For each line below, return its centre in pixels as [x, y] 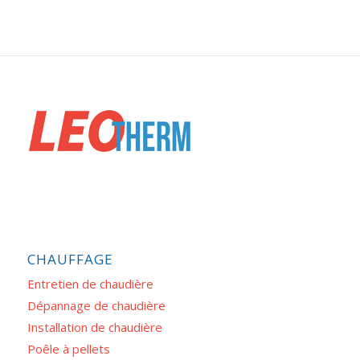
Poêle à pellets [68, 348]
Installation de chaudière [94, 327]
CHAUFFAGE [70, 259]
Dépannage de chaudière [96, 305]
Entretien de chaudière [90, 283]
